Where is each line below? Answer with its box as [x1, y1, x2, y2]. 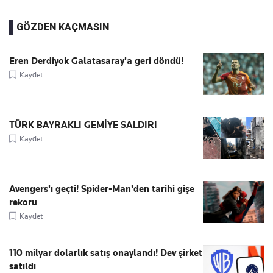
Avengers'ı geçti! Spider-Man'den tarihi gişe [9, 183, 194, 194]
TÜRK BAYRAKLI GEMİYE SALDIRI [9, 119, 157, 130]
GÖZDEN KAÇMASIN [16, 21, 109, 33]
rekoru [9, 196, 37, 208]
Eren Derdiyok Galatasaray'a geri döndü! [9, 55, 183, 66]
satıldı [9, 260, 36, 272]
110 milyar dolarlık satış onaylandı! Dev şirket [9, 247, 202, 258]
